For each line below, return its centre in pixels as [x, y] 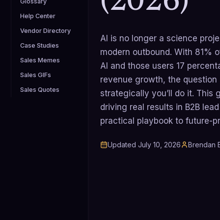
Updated [122, 145]
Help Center [38, 16]
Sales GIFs [36, 75]
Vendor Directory [45, 31]
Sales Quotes [40, 90]
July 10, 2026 [159, 145]
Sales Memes [40, 60]
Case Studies [40, 45]
